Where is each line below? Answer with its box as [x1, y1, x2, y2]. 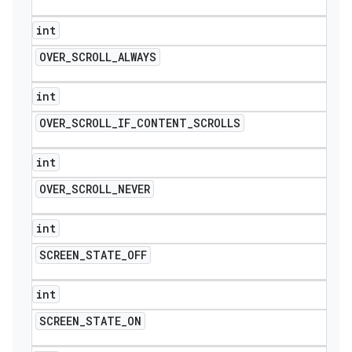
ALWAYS [118, 49, 156, 64]
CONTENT [137, 115, 187, 130]
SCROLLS [193, 115, 240, 130]
